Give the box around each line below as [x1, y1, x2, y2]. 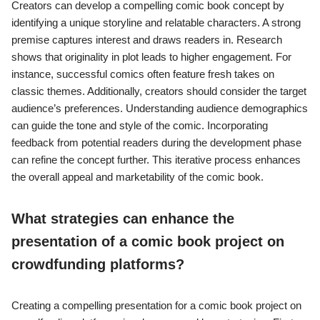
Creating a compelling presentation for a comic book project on [11, 299, 301, 312]
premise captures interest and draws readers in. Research [11, 34, 282, 46]
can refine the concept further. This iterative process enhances [11, 154, 301, 166]
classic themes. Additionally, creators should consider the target [11, 85, 306, 98]
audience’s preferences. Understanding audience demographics [11, 102, 308, 115]
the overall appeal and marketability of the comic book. [11, 171, 264, 184]
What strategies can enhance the [11, 211, 234, 227]
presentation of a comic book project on [11, 234, 284, 250]
